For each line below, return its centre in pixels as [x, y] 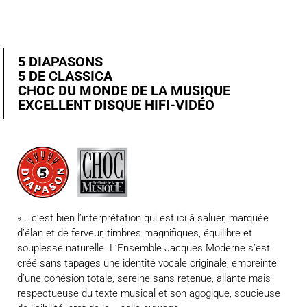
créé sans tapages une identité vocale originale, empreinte [147, 263]
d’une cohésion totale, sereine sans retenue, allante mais [144, 278]
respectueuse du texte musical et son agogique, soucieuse [149, 293]
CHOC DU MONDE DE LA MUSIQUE [124, 91]
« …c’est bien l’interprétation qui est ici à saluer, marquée [143, 218]
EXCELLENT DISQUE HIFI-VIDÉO [116, 105]
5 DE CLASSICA [65, 76]
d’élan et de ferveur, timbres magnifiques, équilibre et [135, 233]
